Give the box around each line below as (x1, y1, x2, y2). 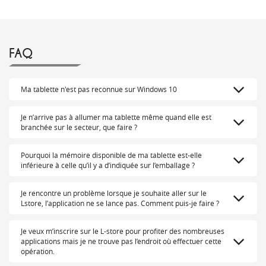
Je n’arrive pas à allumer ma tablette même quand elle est (21, 112, 211, 122)
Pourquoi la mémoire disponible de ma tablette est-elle (21, 150, 202, 160)
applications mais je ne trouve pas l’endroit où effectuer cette (21, 236, 221, 246)
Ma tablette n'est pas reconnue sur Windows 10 (21, 84, 177, 94)
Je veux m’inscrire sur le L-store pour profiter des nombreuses (21, 226, 224, 236)
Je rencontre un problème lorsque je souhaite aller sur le (21, 188, 207, 198)
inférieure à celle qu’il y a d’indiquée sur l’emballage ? (21, 160, 195, 170)
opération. (21, 246, 55, 256)
